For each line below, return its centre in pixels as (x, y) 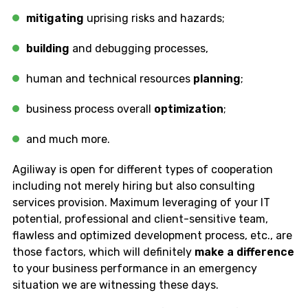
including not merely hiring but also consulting (134, 186)
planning (217, 78)
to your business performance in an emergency (135, 268)
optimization (189, 109)
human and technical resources (110, 78)
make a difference (244, 252)
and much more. (69, 139)
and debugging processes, (142, 48)
